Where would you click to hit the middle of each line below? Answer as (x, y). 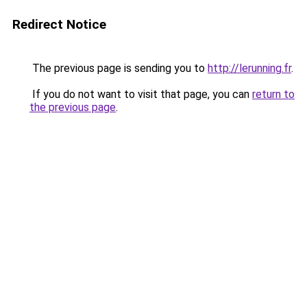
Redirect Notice (59, 24)
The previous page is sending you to (119, 68)
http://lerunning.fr (249, 68)
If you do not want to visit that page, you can (141, 94)
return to (273, 94)
